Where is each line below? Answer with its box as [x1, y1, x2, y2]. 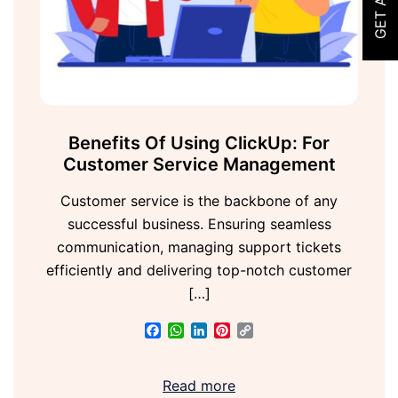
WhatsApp [184, 322, 253, 340]
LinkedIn [207, 322, 263, 340]
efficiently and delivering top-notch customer [46, 261, 352, 280]
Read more [163, 377, 235, 395]
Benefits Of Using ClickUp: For [68, 132, 330, 155]
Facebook [161, 322, 227, 340]
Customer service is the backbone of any [60, 192, 338, 211]
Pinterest [230, 322, 290, 340]
